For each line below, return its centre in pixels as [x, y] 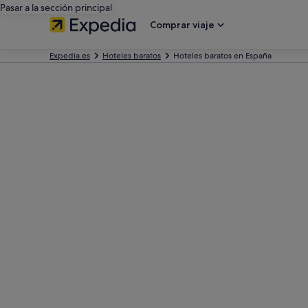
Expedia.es [70, 56]
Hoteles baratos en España [222, 56]
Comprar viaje [182, 25]
